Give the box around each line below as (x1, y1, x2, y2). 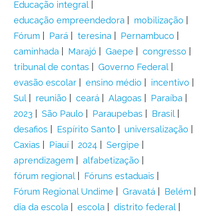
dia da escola (13, 202, 68, 212)
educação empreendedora (13, 15, 125, 25)
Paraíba (150, 93, 182, 103)
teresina (77, 31, 111, 41)
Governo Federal (98, 62, 168, 72)
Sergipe (106, 140, 139, 150)
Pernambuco (120, 31, 174, 41)
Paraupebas (92, 109, 143, 119)
